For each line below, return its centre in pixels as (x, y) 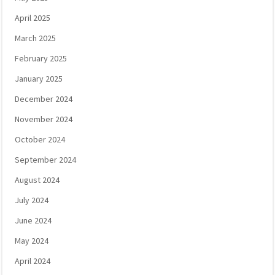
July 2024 (32, 200)
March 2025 (35, 38)
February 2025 (41, 58)
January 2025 (39, 79)
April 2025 (33, 18)
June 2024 (33, 220)
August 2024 (37, 180)
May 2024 (32, 241)
